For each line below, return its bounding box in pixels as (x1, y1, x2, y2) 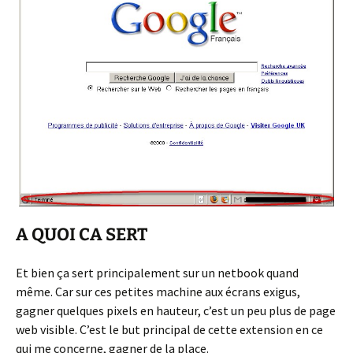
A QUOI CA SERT (16, 224, 147, 246)
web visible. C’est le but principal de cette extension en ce (16, 321, 323, 338)
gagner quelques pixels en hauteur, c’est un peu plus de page (16, 303, 336, 319)
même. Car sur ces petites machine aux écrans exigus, (16, 284, 300, 300)
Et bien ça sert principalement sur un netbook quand (16, 265, 299, 281)
